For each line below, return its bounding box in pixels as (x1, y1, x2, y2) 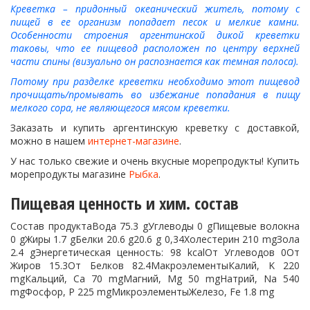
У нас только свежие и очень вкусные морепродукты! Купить (10, 154, 300, 167)
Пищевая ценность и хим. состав (10, 192, 239, 215)
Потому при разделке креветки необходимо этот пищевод (10, 75, 300, 88)
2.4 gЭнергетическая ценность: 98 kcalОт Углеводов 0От (10, 246, 300, 259)
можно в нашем (10, 134, 88, 147)
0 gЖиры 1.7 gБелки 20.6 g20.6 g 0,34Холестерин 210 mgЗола (10, 232, 300, 246)
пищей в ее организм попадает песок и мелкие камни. (10, 15, 300, 28)
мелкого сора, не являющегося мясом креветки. (10, 101, 230, 114)
